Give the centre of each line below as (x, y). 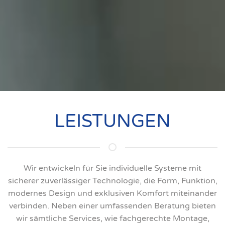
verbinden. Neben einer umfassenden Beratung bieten (113, 206)
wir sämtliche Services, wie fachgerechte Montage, (113, 218)
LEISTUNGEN (113, 121)
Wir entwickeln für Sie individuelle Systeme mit (113, 168)
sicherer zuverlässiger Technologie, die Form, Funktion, (113, 181)
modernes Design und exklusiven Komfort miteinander (113, 193)
